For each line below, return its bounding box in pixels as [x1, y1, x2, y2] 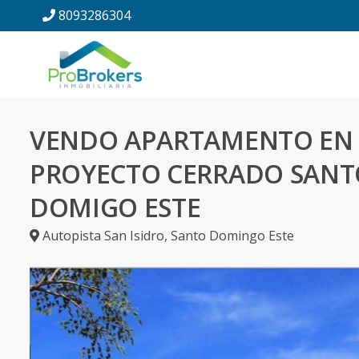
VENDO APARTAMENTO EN [30, 123, 353, 157]
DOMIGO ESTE [30, 190, 201, 224]
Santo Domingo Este [171, 227, 294, 244]
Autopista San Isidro [42, 227, 164, 244]
